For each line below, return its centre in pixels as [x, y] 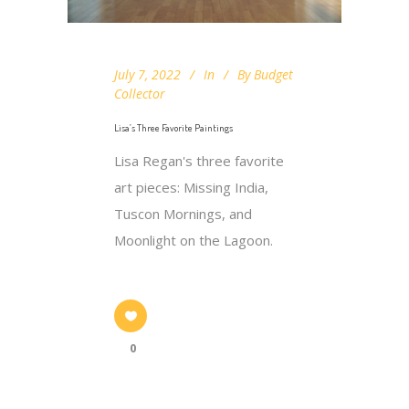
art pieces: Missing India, [191, 187]
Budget [273, 74]
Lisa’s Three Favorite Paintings [173, 127]
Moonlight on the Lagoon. [194, 240]
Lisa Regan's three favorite [199, 160]
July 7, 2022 [147, 74]
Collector [140, 93]
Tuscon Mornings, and [183, 213]
